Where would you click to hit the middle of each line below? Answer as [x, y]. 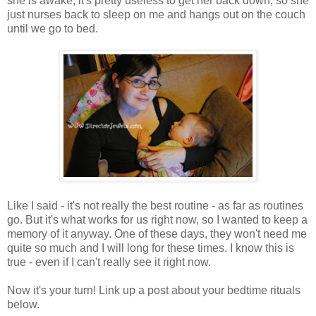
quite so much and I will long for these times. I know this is [151, 248]
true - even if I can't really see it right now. [109, 262]
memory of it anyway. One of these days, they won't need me [157, 233]
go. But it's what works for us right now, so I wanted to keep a [157, 219]
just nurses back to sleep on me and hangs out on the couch [156, 14]
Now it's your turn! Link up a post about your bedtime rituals [154, 290]
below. [23, 304]
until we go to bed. [53, 28]
